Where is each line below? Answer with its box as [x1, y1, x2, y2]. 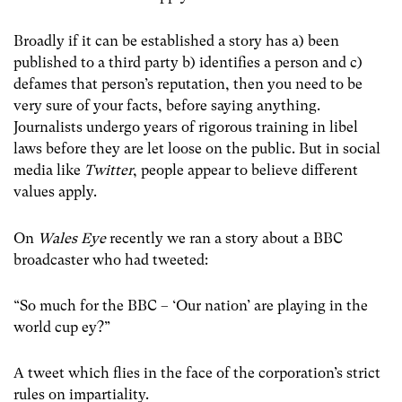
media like [13, 162, 84, 179]
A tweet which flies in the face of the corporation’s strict [13, 364, 380, 381]
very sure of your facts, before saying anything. [13, 97, 320, 115]
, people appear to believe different [133, 162, 358, 179]
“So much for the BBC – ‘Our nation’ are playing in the [13, 296, 368, 314]
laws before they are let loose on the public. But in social [13, 140, 380, 158]
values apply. [13, 183, 97, 201]
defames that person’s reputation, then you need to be [13, 75, 363, 93]
